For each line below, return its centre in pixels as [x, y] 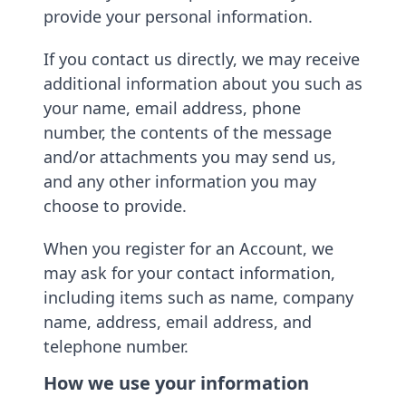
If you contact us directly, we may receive [202, 59]
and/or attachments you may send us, [190, 157]
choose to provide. [115, 206]
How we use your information [176, 383]
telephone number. [116, 346]
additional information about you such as [203, 83]
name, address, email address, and [178, 322]
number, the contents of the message [188, 132]
